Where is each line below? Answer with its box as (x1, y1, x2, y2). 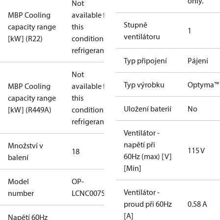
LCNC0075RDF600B (72, 188, 135, 198)
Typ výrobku (124, 80, 165, 89)
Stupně (124, 20, 147, 29)
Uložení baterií (124, 104, 171, 113)
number (8, 188, 34, 198)
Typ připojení (124, 55, 167, 65)
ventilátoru (124, 31, 160, 41)
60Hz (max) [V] (124, 151, 172, 161)
